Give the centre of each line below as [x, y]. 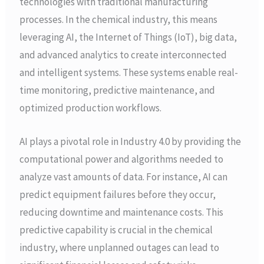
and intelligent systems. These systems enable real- [129, 73]
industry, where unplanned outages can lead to [120, 248]
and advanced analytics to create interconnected [123, 55]
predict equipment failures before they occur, [118, 195]
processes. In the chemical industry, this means [119, 20]
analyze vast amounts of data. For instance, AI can [124, 177]
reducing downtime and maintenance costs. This [122, 212]
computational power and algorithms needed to [122, 159]
